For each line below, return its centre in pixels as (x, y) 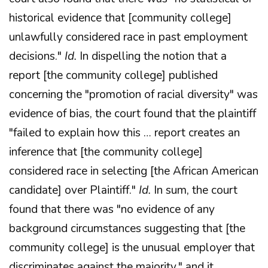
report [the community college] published (113, 75)
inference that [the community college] (106, 152)
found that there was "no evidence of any (112, 209)
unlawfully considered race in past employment (128, 37)
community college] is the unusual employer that (132, 248)
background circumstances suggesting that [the (127, 229)
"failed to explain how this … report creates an (124, 133)
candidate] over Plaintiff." (74, 190)
